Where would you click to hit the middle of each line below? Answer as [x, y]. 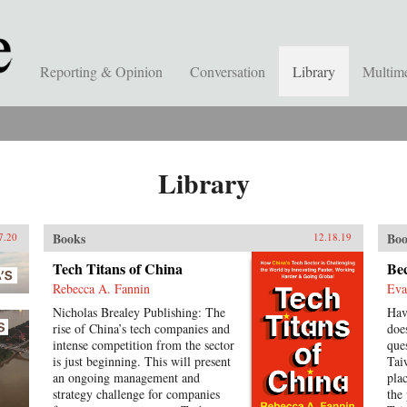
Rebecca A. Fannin [101, 288]
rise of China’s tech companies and [141, 328]
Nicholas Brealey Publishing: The [139, 312]
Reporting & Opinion [101, 71]
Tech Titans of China [117, 268]
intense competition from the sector [143, 345]
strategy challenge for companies [136, 394]
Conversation [228, 71]
